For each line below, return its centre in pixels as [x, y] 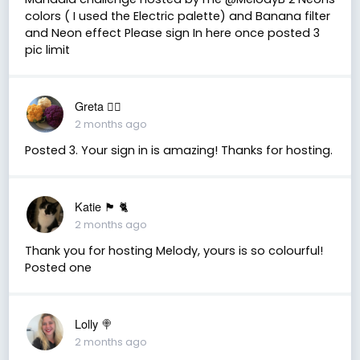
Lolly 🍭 [93, 323]
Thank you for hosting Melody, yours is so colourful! [174, 250]
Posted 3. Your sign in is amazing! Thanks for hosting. [178, 150]
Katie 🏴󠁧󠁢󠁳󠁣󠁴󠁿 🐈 [101, 206]
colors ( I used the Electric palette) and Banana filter [177, 16]
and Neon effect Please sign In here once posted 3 [172, 33]
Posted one [58, 267]
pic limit [47, 49]
